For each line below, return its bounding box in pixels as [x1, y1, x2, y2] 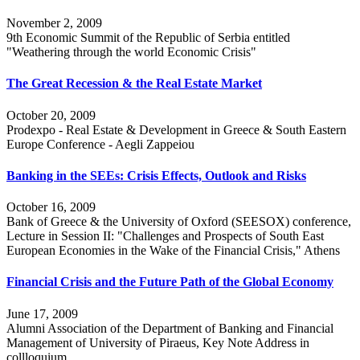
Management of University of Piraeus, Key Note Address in [6, 335, 309, 350]
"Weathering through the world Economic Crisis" [6, 45, 256, 59]
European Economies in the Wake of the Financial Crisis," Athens [6, 243, 340, 258]
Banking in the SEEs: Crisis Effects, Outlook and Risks [6, 168, 306, 182]
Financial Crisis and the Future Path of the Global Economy [6, 275, 333, 289]
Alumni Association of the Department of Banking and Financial [6, 321, 333, 335]
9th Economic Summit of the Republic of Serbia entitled [6, 31, 290, 44]
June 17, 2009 [6, 306, 78, 321]
